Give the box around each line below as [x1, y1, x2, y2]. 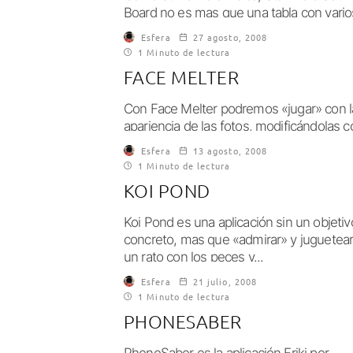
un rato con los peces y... [124, 249, 264, 265]
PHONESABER [124, 310, 242, 333]
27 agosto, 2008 [192, 31, 268, 43]
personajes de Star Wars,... [124, 22, 274, 38]
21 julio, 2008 [192, 275, 258, 288]
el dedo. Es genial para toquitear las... [124, 136, 332, 151]
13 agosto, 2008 [192, 144, 268, 157]
